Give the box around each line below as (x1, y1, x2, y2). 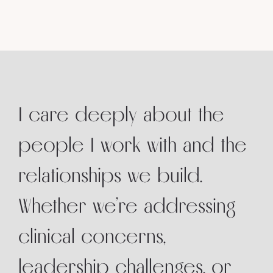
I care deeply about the (18, 102, 224, 127)
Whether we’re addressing (18, 193, 236, 219)
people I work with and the (18, 132, 247, 158)
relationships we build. (18, 163, 202, 188)
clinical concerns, (18, 224, 166, 249)
